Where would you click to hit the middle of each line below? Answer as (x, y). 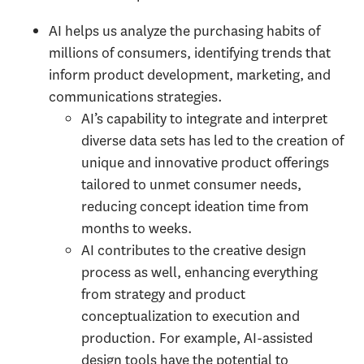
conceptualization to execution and (191, 316)
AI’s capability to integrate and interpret (204, 119)
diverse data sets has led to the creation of (212, 141)
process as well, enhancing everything (199, 273)
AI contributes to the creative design (194, 251)
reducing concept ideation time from (195, 207)
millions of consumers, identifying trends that (190, 53)
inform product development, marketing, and (190, 75)
